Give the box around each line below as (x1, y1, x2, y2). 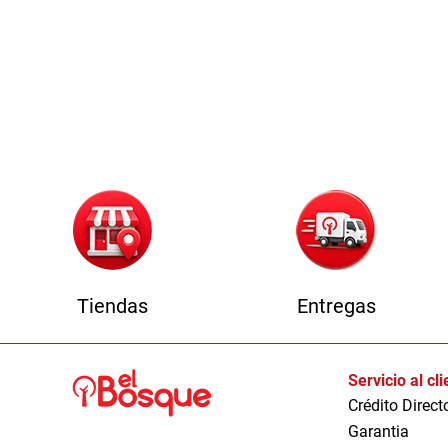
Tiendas (76, 294, 148, 318)
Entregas (296, 294, 376, 318)
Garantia (348, 422, 409, 441)
